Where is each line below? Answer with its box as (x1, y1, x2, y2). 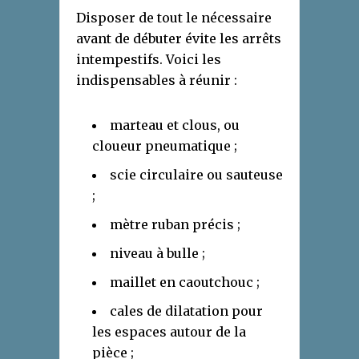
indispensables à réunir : (76, 72, 237, 89)
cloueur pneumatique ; (92, 138, 237, 155)
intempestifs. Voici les (76, 51, 221, 68)
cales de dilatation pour (110, 303, 263, 320)
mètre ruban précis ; (110, 216, 240, 233)
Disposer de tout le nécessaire (76, 10, 272, 26)
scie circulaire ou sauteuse (110, 167, 283, 184)
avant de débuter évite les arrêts (76, 30, 281, 47)
